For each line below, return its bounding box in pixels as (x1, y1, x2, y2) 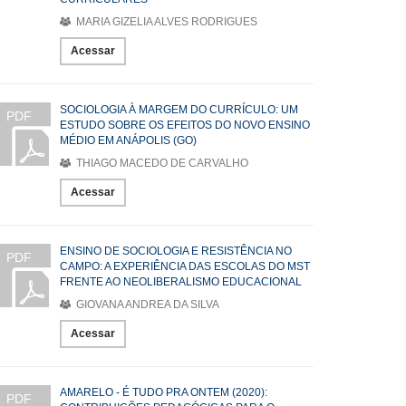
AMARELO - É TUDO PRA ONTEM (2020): (60, 386, 267, 399)
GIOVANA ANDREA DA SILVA (73, 298, 219, 311)
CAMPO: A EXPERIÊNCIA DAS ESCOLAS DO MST (60, 260, 310, 273)
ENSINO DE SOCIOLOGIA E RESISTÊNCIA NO (60, 245, 292, 257)
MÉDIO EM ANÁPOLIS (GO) (60, 134, 197, 147)
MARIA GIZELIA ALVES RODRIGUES (73, 15, 257, 28)
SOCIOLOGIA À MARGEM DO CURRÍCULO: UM (60, 103, 298, 116)
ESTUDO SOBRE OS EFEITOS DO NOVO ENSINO (60, 119, 310, 131)
